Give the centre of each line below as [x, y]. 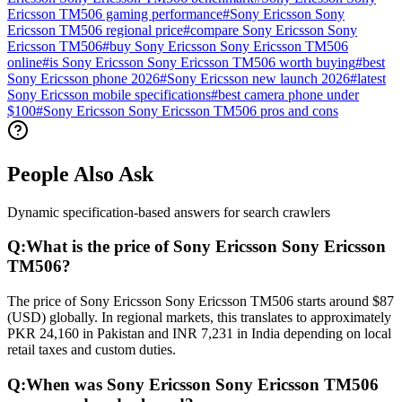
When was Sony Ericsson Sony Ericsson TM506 [202, 384]
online [25, 62]
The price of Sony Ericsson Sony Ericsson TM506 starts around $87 [201, 301]
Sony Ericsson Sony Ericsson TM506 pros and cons [191, 110]
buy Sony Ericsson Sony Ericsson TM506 [229, 46]
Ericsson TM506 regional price [95, 30]
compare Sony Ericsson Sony [274, 30]
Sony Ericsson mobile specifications [109, 94]
